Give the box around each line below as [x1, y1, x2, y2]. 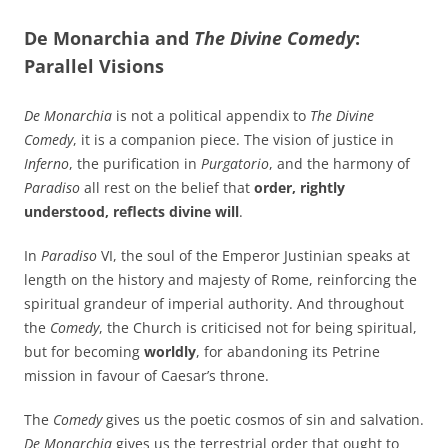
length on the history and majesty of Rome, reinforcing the [24, 270, 417, 290]
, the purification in [69, 154, 201, 174]
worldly [144, 342, 196, 362]
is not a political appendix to [112, 106, 310, 126]
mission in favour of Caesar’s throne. [24, 366, 269, 386]
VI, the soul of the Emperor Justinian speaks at [97, 246, 410, 266]
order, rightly [254, 178, 345, 198]
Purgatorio [201, 154, 269, 174]
